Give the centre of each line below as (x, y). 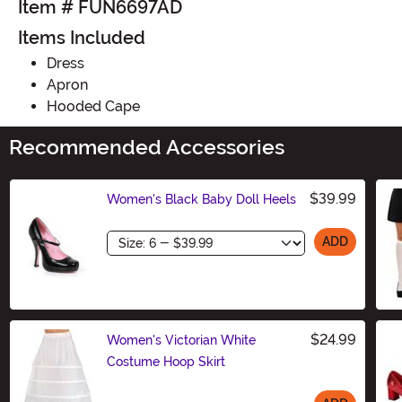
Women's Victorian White (181, 340)
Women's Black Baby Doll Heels (201, 199)
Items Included (82, 37)
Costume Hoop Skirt (166, 361)
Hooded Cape (93, 106)
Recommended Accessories (147, 147)
